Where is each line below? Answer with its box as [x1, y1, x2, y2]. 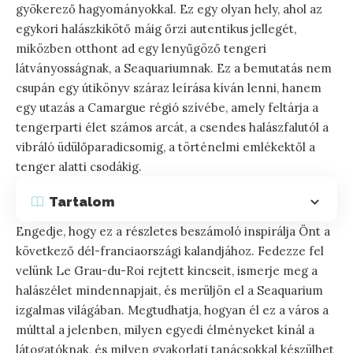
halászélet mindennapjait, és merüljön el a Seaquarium [16, 283, 323, 299]
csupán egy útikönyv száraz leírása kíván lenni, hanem [16, 80, 321, 96]
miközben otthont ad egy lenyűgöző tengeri [16, 41, 266, 57]
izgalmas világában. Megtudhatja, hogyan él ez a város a [16, 303, 329, 318]
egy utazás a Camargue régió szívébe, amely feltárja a [16, 100, 318, 116]
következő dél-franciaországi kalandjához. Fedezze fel [16, 243, 324, 259]
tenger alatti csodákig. [16, 159, 142, 175]
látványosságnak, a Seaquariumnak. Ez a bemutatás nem [16, 61, 332, 76]
